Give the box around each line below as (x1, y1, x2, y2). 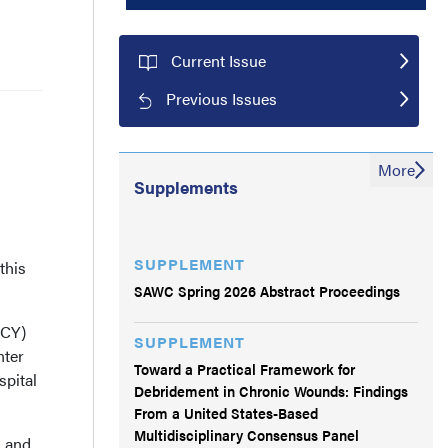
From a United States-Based (134, 401, 318, 423)
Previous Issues (166, 86, 278, 110)
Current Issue (170, 48, 266, 72)
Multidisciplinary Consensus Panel (134, 423, 359, 445)
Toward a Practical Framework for (134, 357, 355, 379)
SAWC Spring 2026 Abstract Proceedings (134, 279, 400, 301)
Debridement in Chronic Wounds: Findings (134, 379, 408, 401)
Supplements (134, 174, 238, 199)
